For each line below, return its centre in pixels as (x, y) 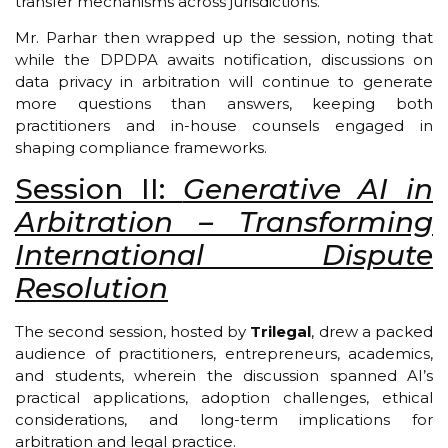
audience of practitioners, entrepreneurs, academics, (224, 354)
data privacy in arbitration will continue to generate (224, 81)
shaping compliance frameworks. (141, 147)
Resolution (91, 288)
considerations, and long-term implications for (224, 420)
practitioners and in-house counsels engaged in (224, 125)
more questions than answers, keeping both (224, 103)
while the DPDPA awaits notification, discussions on (224, 59)
